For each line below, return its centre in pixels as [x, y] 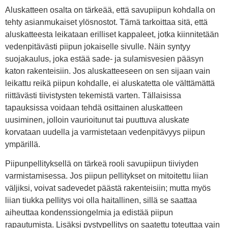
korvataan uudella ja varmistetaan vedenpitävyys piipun [105, 132]
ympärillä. [23, 144]
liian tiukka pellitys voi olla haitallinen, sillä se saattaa [101, 201]
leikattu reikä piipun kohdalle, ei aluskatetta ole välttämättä [110, 83]
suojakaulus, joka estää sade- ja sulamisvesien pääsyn [104, 59]
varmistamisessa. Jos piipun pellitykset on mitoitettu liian [107, 176]
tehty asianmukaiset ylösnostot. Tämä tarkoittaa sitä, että [106, 22]
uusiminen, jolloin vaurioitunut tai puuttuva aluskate [97, 120]
